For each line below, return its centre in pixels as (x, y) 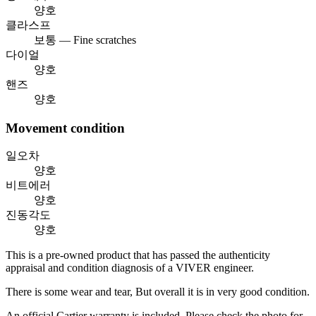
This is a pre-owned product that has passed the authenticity (138, 255)
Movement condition (65, 128)
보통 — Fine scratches (85, 39)
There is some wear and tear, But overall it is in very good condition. (158, 292)
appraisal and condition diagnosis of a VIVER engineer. (130, 268)
